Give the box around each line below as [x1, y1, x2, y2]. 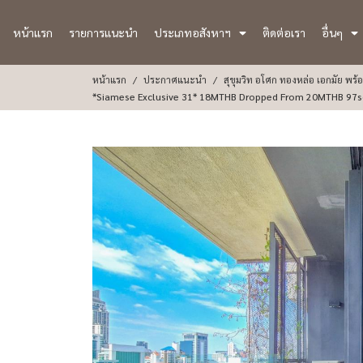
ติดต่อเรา [262, 24, 305, 40]
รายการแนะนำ [69, 24, 138, 40]
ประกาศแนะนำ [143, 73, 207, 86]
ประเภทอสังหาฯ [154, 24, 231, 40]
